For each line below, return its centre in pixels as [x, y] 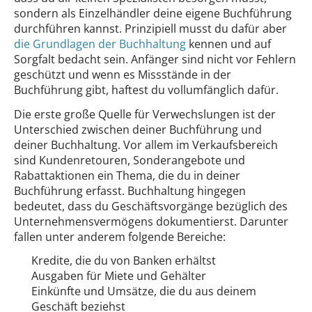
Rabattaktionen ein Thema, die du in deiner [127, 175]
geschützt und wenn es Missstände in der [123, 74]
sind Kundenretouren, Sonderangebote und [130, 160]
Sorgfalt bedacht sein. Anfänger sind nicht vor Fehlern [155, 59]
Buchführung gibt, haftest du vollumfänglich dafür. [146, 89]
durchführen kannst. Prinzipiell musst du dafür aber [150, 28]
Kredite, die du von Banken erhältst [124, 261]
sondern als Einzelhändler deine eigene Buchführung [153, 13]
